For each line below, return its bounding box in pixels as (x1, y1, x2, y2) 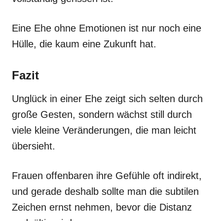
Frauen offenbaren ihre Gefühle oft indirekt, (12, 170, 202, 181)
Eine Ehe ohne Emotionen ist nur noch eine (12, 22, 201, 34)
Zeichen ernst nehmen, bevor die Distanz (12, 201, 192, 213)
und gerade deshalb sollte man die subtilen (12, 185, 199, 197)
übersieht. (12, 140, 55, 151)
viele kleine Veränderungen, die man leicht (12, 124, 196, 136)
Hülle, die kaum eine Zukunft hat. (12, 38, 156, 49)
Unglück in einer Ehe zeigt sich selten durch (12, 93, 203, 104)
